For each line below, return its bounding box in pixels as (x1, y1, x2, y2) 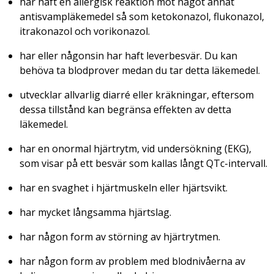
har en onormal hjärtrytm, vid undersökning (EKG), (20, 141, 251, 155)
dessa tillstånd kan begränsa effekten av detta (20, 102, 231, 116)
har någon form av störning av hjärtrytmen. (20, 229, 220, 243)
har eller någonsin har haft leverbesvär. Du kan (20, 48, 237, 62)
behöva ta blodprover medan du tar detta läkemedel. (20, 63, 260, 77)
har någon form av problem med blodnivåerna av (20, 254, 245, 268)
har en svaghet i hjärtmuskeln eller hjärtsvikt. (20, 180, 228, 194)
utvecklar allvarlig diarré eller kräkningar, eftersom (20, 87, 254, 102)
